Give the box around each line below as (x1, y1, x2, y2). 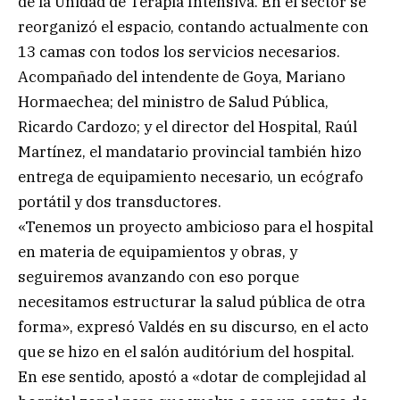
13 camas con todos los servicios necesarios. (18, 42, 340, 62)
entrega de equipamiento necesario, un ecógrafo (18, 167, 363, 187)
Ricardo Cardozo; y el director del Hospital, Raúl (18, 117, 357, 137)
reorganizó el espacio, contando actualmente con (18, 17, 369, 37)
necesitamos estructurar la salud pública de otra (18, 292, 365, 312)
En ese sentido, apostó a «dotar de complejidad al (18, 367, 366, 387)
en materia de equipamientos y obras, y (18, 242, 297, 262)
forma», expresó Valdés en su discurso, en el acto (18, 317, 369, 337)
